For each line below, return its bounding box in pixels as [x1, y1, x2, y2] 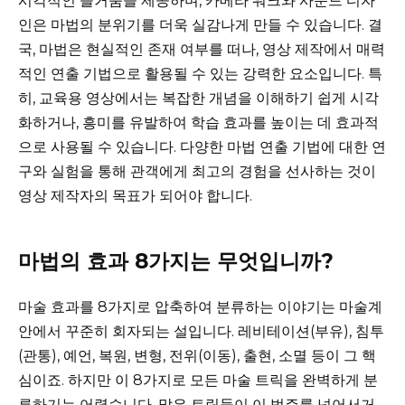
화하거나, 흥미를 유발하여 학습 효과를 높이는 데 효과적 [18, 113, 379, 131]
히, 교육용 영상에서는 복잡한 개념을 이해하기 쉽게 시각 [18, 89, 379, 107]
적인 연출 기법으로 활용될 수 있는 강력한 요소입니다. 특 [18, 64, 382, 82]
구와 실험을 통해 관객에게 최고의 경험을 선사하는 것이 [18, 162, 376, 180]
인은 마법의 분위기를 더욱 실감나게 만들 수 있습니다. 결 [18, 15, 382, 33]
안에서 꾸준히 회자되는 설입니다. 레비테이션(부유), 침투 [18, 322, 384, 340]
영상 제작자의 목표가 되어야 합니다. [18, 186, 252, 204]
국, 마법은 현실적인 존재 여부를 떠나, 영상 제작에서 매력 [18, 40, 385, 58]
